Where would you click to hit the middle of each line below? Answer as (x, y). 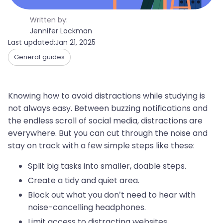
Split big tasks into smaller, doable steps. (107, 166)
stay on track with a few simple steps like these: (101, 146)
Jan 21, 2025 (75, 42)
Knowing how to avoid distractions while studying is (107, 96)
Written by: (49, 20)
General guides (39, 57)
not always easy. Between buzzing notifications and (108, 108)
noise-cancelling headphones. (87, 207)
